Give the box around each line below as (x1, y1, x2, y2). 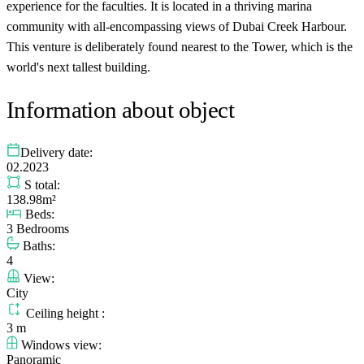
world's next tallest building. (6, 59, 150, 74)
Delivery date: (20, 145, 93, 159)
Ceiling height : (23, 305, 105, 320)
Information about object (6, 96, 235, 123)
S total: (21, 177, 60, 192)
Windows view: (18, 337, 102, 352)
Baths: (19, 238, 55, 253)
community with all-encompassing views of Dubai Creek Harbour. (6, 19, 347, 33)
